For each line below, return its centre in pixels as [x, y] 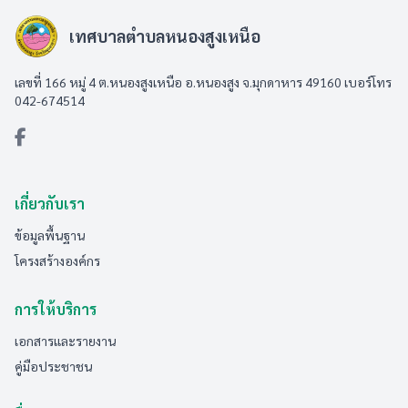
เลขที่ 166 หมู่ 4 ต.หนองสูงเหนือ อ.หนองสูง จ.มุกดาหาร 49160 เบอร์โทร [203, 82]
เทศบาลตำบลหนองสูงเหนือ [165, 36]
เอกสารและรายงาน [65, 341]
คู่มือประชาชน [53, 366]
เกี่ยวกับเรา [50, 204]
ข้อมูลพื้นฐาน [50, 235]
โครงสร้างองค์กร [57, 260]
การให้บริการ [56, 309]
